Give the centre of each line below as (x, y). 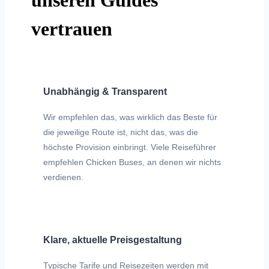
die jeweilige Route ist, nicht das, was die (121, 132)
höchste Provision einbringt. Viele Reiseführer (130, 147)
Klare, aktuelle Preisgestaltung (113, 240)
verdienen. (63, 177)
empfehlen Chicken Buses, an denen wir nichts (132, 162)
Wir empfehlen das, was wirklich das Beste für (130, 117)
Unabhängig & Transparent (105, 91)
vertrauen (72, 29)
